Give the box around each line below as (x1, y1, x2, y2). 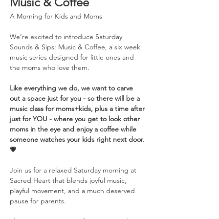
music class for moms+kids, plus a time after (10, 104, 147, 113)
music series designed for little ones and (10, 53, 136, 62)
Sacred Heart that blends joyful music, (10, 176, 129, 185)
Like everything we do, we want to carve (10, 84, 135, 92)
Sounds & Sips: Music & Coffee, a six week (10, 43, 142, 51)
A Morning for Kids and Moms (10, 12, 102, 21)
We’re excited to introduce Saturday (10, 32, 124, 41)
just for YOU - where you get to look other (10, 114, 142, 123)
